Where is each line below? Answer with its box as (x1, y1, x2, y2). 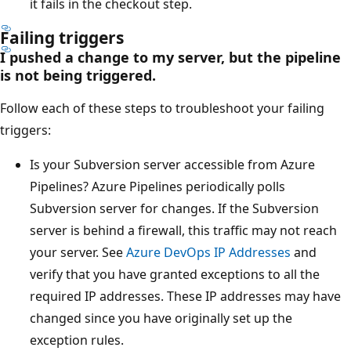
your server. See (30, 243, 126, 261)
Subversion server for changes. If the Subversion (30, 199, 319, 217)
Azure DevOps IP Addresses (126, 243, 291, 261)
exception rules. (30, 331, 124, 349)
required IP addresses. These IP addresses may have (30, 287, 341, 305)
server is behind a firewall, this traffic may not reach (30, 221, 337, 239)
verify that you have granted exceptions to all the (30, 265, 320, 283)
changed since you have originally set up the (30, 309, 292, 327)
